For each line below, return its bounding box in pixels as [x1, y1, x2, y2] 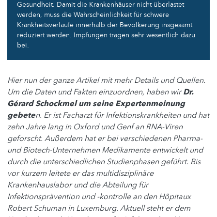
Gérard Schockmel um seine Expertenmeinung [7, 98, 185, 109]
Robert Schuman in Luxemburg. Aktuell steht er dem [7, 202, 190, 214]
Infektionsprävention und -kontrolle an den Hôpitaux [7, 191, 191, 202]
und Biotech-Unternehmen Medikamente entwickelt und [7, 144, 203, 155]
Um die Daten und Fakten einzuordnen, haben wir [7, 86, 183, 97]
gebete [7, 109, 35, 121]
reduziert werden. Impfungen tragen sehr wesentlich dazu [17, 30, 195, 40]
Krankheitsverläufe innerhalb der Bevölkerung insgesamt [17, 20, 192, 30]
